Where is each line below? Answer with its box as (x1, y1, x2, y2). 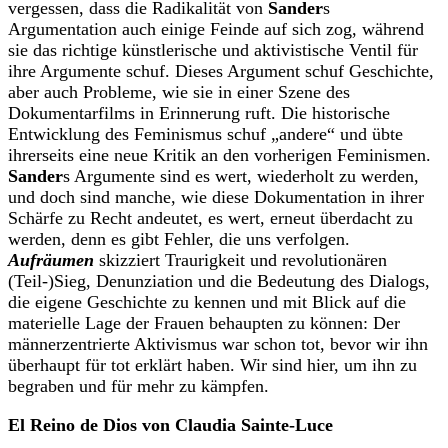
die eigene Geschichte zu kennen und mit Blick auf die (8, 292, 406, 313)
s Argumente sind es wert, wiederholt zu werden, (63, 166, 419, 187)
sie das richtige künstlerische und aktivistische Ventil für (8, 40, 418, 61)
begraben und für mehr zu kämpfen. (8, 376, 269, 397)
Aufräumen (8, 250, 94, 271)
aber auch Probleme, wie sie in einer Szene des (8, 82, 350, 103)
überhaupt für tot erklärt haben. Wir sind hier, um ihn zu (8, 355, 417, 376)
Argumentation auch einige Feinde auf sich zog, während (8, 19, 424, 40)
